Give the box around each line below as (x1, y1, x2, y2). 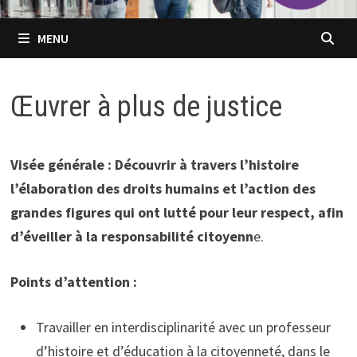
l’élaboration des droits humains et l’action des (10, 179, 316, 198)
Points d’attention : (10, 273, 137, 292)
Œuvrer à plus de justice (10, 90, 282, 124)
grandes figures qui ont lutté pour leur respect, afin (10, 203, 343, 222)
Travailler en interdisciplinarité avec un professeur (35, 318, 331, 337)
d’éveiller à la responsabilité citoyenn (10, 227, 253, 246)
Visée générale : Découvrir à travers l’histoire (10, 155, 299, 175)
